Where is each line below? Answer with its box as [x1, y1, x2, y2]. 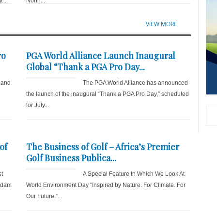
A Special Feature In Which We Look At [82, 170, 185, 177]
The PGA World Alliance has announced [82, 79, 188, 86]
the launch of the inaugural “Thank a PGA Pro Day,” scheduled [26, 91, 189, 97]
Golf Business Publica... [26, 152, 116, 164]
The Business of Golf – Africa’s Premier [26, 141, 179, 153]
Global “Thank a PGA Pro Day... [26, 61, 145, 73]
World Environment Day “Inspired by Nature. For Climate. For [26, 182, 186, 188]
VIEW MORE [146, 20, 178, 28]
